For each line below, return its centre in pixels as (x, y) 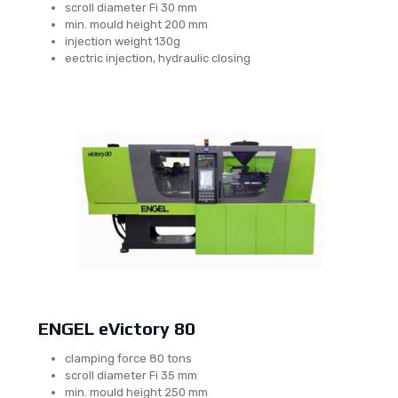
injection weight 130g (123, 41)
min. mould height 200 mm (136, 24)
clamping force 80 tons (128, 358)
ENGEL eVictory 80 (117, 328)
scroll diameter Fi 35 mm (131, 375)
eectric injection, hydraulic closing (158, 58)
